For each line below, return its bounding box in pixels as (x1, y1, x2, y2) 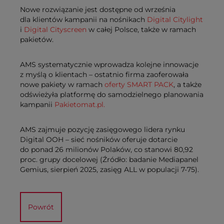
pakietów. (20, 35, 53, 44)
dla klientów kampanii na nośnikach (20, 15, 147, 24)
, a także (173, 80, 201, 89)
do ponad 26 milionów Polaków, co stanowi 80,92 (20, 145, 193, 154)
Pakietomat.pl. (54, 100, 105, 109)
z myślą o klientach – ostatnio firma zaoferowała (20, 70, 188, 79)
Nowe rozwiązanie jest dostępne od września (20, 5, 175, 14)
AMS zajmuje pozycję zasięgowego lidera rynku (20, 125, 185, 134)
